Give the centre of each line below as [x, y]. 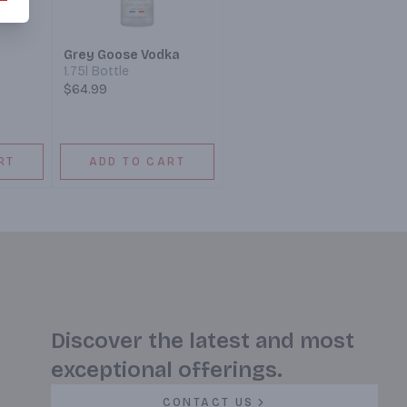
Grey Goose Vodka [122, 55]
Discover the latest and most [203, 341]
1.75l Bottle [97, 72]
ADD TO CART [137, 162]
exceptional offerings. [167, 370]
